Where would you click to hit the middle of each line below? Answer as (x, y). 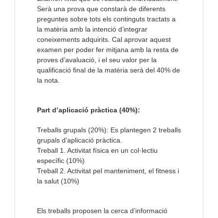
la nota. (48, 81)
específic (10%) (61, 161)
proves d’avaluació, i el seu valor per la (97, 60)
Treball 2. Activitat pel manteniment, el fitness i (108, 171)
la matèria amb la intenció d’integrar (92, 29)
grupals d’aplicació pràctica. (81, 140)
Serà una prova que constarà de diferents (101, 9)
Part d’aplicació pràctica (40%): (89, 110)
